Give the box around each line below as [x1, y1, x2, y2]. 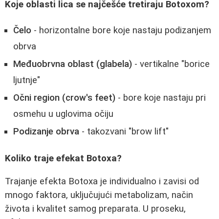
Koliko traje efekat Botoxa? [5, 153, 122, 164]
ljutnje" [13, 75, 40, 86]
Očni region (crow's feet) [13, 92, 115, 104]
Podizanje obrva [13, 126, 79, 137]
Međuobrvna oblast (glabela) [13, 59, 132, 70]
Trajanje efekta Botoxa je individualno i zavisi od [5, 175, 199, 187]
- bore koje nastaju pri [115, 92, 206, 104]
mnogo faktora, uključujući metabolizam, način [5, 189, 193, 200]
